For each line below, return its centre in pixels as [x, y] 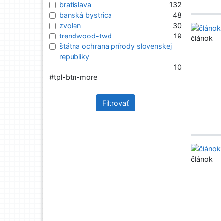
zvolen [70, 25]
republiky [74, 56]
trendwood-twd [86, 36]
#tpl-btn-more [73, 77]
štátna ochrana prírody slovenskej [115, 46]
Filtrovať [115, 103]
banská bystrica [86, 15]
